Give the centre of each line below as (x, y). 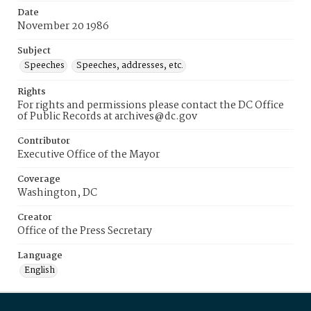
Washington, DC (57, 193)
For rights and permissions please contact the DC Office (151, 106)
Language (40, 256)
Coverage (39, 179)
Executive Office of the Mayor (89, 155)
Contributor (44, 141)
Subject (34, 51)
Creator (35, 218)
